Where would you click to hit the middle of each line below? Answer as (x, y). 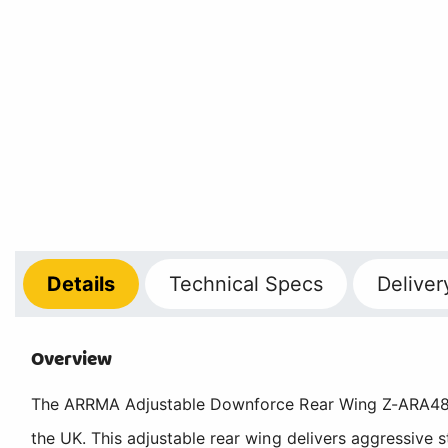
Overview (72, 359)
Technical (213, 283)
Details (81, 283)
